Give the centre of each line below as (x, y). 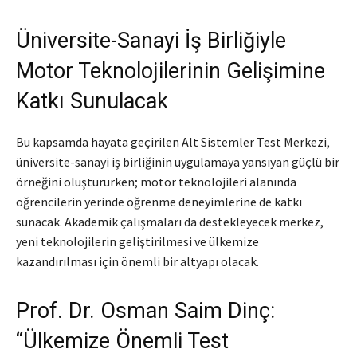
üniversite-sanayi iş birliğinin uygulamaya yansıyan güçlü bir (178, 161)
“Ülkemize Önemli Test (122, 341)
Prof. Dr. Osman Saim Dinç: (145, 310)
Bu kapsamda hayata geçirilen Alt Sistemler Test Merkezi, (173, 141)
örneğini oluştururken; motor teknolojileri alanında (156, 181)
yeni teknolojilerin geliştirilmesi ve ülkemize (137, 241)
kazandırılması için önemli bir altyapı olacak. (137, 261)
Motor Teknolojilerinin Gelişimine (171, 71)
